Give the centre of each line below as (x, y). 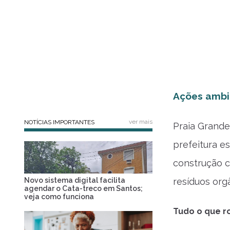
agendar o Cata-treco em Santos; (83, 188)
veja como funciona (59, 196)
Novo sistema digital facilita (75, 180)
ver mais (141, 122)
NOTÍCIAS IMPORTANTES (59, 122)
